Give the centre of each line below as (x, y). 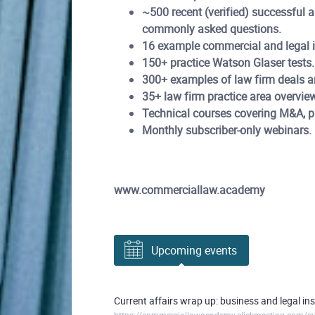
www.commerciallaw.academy (189, 190)
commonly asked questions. (212, 29)
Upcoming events (194, 250)
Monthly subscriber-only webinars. (227, 130)
